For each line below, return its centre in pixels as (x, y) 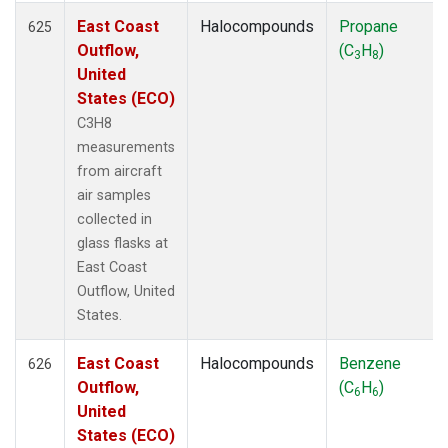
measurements (126, 147)
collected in (114, 219)
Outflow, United (126, 291)
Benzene (370, 363)
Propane (368, 26)
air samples (114, 195)
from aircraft (119, 171)
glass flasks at (122, 243)
